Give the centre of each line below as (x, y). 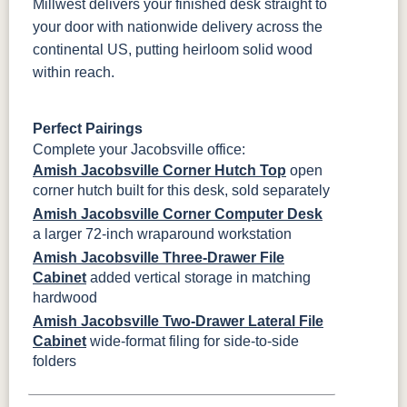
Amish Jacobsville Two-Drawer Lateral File (178, 322)
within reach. (74, 73)
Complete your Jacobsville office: (139, 150)
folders (55, 362)
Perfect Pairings (88, 129)
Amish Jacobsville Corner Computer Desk (178, 214)
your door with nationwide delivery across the (178, 27)
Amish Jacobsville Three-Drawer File (159, 258)
